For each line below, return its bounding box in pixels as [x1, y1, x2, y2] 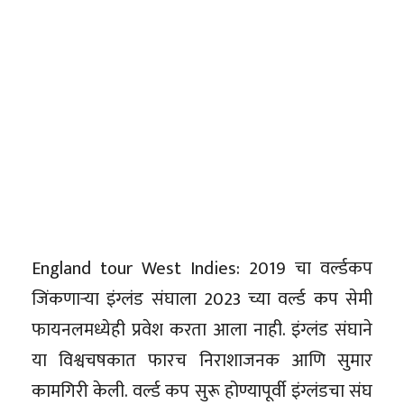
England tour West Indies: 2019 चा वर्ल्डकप [32, 252, 372, 284]
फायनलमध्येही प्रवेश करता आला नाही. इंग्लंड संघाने [32, 314, 372, 345]
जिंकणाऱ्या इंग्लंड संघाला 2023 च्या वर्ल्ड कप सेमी [32, 283, 372, 315]
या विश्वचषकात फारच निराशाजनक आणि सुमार [32, 344, 372, 376]
